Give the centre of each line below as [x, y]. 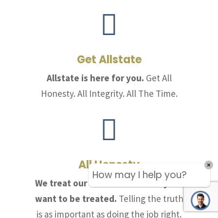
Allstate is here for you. [95, 78]
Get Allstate [109, 59]
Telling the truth [150, 198]
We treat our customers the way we [109, 183]
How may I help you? [140, 175]
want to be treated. [76, 198]
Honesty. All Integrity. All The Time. [109, 93]
